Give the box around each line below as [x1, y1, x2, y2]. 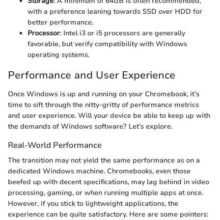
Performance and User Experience [8, 68, 175, 82]
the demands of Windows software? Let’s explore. [8, 121, 172, 131]
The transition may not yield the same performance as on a [8, 156, 200, 165]
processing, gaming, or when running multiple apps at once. [8, 188, 203, 198]
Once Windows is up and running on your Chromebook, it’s [8, 89, 199, 99]
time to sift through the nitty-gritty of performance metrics [8, 100, 199, 110]
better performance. [27, 18, 93, 27]
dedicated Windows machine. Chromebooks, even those [8, 166, 191, 176]
